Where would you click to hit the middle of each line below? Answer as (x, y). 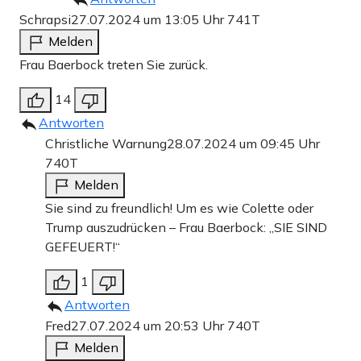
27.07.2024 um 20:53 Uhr (149, 325)
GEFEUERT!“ (83, 246)
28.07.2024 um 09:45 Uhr (243, 143)
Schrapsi (45, 19)
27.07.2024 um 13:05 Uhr (149, 19)
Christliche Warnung (106, 143)
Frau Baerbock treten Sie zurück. (114, 64)
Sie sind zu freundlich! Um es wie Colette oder (179, 207)
